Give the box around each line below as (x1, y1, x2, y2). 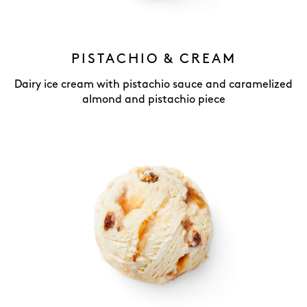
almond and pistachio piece (82, 95, 225, 105)
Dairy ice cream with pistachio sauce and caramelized (14, 79, 293, 90)
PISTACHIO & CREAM (71, 53, 236, 65)
